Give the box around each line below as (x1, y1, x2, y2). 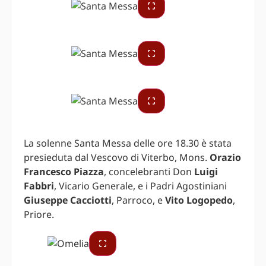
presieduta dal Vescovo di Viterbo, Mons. (24, 150, 210, 164)
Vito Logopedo (165, 193, 233, 207)
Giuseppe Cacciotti (24, 193, 112, 207)
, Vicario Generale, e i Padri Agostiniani (54, 179, 227, 192)
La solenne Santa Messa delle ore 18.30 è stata (24, 136, 232, 150)
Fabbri (24, 179, 54, 192)
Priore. (24, 207, 54, 221)
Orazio (210, 150, 241, 164)
